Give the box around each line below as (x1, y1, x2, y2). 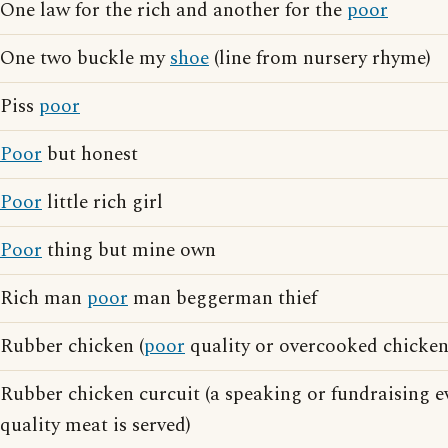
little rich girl (42, 188, 163, 217)
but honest (42, 140, 138, 169)
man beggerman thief (128, 284, 317, 313)
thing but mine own (42, 236, 216, 265)
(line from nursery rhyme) (209, 44, 431, 73)
